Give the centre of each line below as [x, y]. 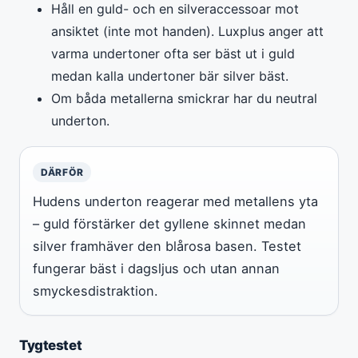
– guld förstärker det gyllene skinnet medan [169, 223]
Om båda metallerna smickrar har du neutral [184, 98]
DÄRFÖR [62, 172]
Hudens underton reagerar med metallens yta [175, 201]
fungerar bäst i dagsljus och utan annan [156, 268]
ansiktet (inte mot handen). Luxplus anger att [187, 31]
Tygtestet [51, 345]
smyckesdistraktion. [95, 290]
